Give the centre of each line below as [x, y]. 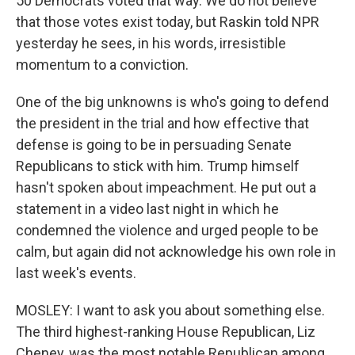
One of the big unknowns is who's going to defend [172, 102]
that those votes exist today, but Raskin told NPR [168, 22]
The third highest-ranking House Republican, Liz [166, 332]
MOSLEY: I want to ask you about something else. [170, 310]
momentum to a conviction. [102, 65]
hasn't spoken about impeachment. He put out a [166, 187]
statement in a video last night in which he [147, 209]
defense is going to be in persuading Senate [154, 145]
